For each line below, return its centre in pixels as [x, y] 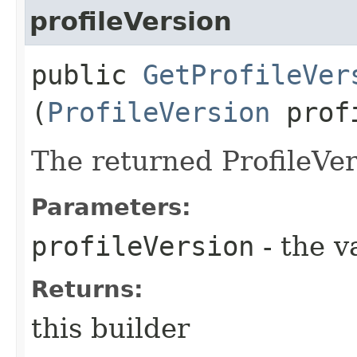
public [87, 75]
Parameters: [111, 207]
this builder [110, 328]
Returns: [87, 289]
